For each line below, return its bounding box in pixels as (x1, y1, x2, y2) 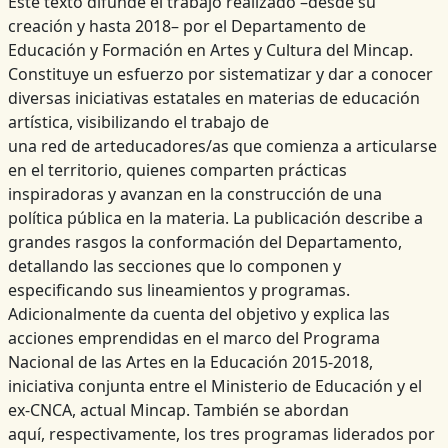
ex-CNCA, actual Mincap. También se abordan (7, 399, 349, 422)
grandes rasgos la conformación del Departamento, (7, 231, 402, 254)
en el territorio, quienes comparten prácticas (7, 159, 347, 182)
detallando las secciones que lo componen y (7, 255, 341, 278)
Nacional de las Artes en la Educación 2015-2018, (7, 351, 373, 374)
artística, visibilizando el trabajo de (7, 111, 269, 134)
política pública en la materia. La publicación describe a (7, 207, 423, 230)
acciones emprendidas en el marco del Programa (7, 327, 380, 350)
